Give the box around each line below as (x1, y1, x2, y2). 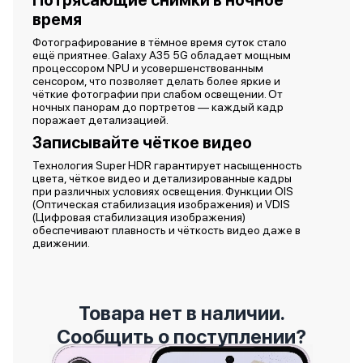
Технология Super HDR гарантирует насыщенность (32, 159, 302, 172)
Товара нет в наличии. (78, 301, 285, 325)
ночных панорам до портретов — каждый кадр (32, 100, 284, 113)
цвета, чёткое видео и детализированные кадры (32, 172, 292, 185)
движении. (32, 237, 90, 250)
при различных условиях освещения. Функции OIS (32, 185, 293, 198)
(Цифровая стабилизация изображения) (32, 211, 246, 224)
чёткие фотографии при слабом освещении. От (32, 88, 283, 100)
